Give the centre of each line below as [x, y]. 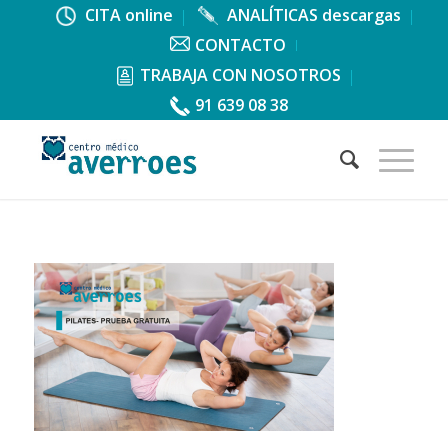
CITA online [126, 15]
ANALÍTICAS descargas [311, 15]
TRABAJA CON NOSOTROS [241, 75]
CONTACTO [241, 45]
